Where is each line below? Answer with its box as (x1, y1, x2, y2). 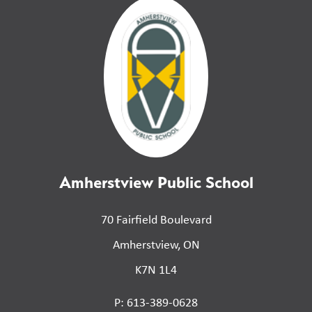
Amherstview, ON (112, 236, 200, 253)
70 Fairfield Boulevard (100, 211, 212, 228)
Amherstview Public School (58, 172, 253, 193)
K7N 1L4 (135, 261, 177, 279)
